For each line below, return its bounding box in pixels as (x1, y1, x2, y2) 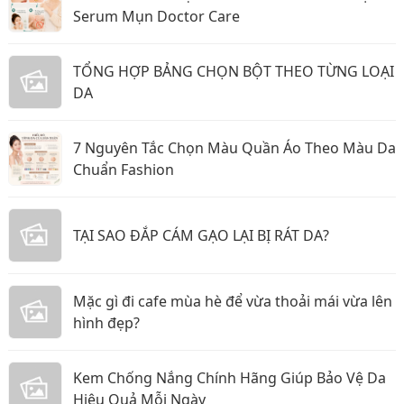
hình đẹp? (73, 312, 140, 333)
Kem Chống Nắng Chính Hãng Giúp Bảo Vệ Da (73, 367, 386, 388)
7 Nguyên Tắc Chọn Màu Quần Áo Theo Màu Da (73, 137, 396, 158)
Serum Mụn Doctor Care (73, 5, 240, 26)
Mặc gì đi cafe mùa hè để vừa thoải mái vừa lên (73, 290, 392, 311)
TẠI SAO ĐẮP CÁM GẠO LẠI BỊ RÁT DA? (73, 225, 329, 245)
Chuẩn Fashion (73, 159, 174, 179)
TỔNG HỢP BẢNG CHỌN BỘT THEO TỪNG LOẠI (73, 60, 394, 81)
